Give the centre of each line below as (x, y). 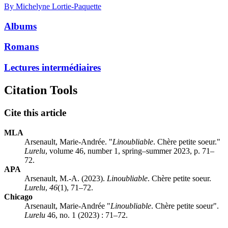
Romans (21, 47)
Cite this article (35, 112)
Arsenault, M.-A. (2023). (66, 178)
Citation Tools (41, 90)
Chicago (18, 196)
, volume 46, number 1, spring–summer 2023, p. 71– (130, 151)
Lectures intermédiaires (52, 68)
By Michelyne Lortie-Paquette (53, 6)
